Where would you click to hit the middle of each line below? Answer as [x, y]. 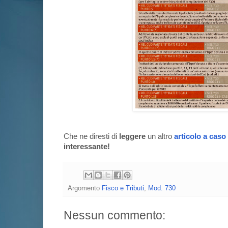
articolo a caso [200, 137]
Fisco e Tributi [123, 188]
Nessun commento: [115, 215]
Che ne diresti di [91, 137]
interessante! [87, 147]
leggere [133, 137]
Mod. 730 [162, 188]
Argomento [85, 188]
